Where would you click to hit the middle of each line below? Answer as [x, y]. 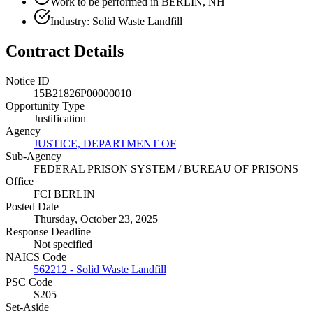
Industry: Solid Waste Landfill [116, 21]
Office [20, 181]
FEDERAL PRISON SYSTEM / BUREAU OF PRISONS [166, 168]
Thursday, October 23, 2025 [96, 219]
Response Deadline [48, 231]
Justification [60, 118]
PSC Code [29, 282]
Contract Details [65, 51]
